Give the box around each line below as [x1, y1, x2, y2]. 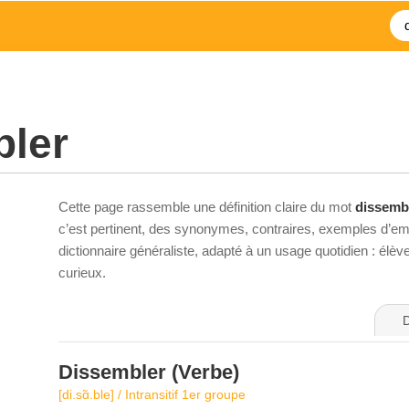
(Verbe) [166, 361, 239, 383]
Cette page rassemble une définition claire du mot [58, 199, 355, 215]
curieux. [58, 265, 106, 280]
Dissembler [58, 361, 166, 383]
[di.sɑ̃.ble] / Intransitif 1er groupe [58, 387, 246, 402]
